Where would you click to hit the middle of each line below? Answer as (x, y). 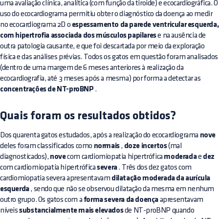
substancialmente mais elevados (71, 211)
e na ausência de (181, 36)
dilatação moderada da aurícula (161, 179)
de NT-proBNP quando (159, 211)
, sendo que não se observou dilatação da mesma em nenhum (122, 189)
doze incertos (145, 146)
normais (107, 146)
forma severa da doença (121, 200)
